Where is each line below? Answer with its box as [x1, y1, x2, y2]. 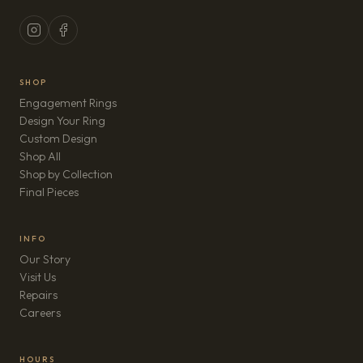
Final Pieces [19, 185, 79, 199]
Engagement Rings [19, 96, 117, 110]
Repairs [19, 288, 58, 302]
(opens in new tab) [60, 305, 152, 319]
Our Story [19, 252, 70, 267]
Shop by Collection [19, 167, 113, 181]
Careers [19, 305, 61, 320]
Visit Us [19, 270, 56, 284]
